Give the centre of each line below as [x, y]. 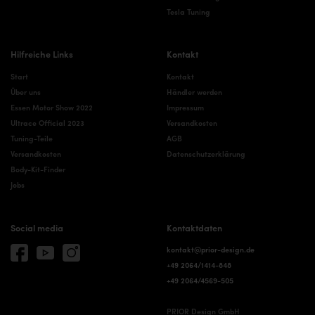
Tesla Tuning [188, 11]
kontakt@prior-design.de [210, 249]
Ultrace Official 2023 [47, 123]
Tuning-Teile [32, 139]
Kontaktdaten [194, 227]
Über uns [26, 92]
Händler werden [194, 92]
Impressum [185, 108]
